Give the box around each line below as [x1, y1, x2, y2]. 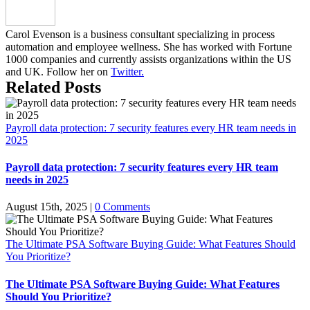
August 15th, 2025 [6, 201, 87, 213]
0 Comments [95, 201, 150, 213]
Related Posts [6, 77, 101, 96]
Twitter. [111, 65, 144, 77]
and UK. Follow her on [6, 65, 111, 77]
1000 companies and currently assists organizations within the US [6, 53, 291, 65]
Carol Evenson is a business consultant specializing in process [6, 28, 275, 40]
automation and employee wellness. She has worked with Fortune [6, 40, 292, 53]
